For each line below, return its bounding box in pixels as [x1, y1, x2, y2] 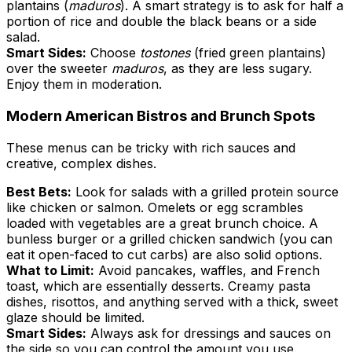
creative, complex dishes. [6, 155, 156, 171]
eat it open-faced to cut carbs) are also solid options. [6, 246, 322, 262]
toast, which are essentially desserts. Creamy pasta [6, 277, 310, 294]
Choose [86, 45, 140, 61]
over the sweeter [6, 60, 112, 77]
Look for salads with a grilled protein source [71, 183, 339, 200]
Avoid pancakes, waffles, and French [94, 262, 320, 278]
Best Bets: [6, 183, 71, 200]
